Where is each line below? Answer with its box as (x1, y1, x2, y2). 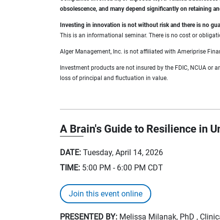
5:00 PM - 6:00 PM (82, 163, 146, 172)
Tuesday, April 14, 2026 (83, 147, 163, 157)
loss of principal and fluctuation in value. (60, 74, 168, 82)
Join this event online (69, 189, 142, 198)
